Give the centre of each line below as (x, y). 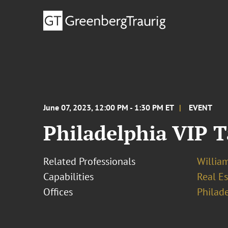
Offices (58, 192)
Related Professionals (90, 161)
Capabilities (69, 177)
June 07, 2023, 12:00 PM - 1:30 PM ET (109, 107)
